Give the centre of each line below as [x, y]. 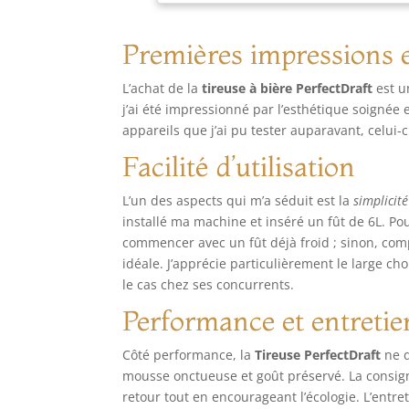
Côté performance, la [189, 355]
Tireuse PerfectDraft [318, 355]
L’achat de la [163, 89]
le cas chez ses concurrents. [209, 285]
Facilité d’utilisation [239, 167]
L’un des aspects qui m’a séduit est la [238, 201]
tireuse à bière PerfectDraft [288, 89]
